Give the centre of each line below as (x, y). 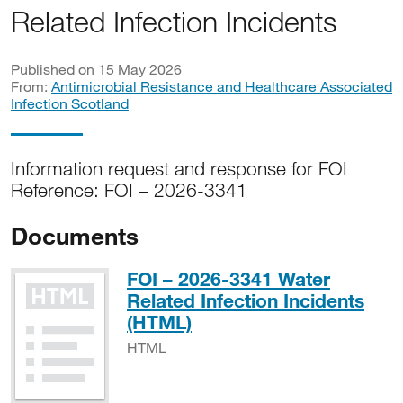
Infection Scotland (70, 103)
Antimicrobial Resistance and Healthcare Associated (222, 86)
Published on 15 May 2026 (96, 69)
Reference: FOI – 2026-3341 (129, 190)
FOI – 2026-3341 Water (228, 279)
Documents (75, 235)
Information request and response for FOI (179, 168)
